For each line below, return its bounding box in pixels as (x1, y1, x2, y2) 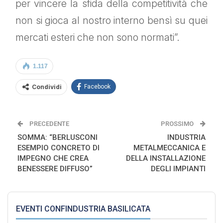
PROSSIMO (161, 120, 195, 128)
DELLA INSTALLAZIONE (126, 154, 206, 163)
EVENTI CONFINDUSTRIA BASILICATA (16, 204, 150, 214)
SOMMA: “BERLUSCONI (17, 133, 98, 142)
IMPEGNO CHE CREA (17, 154, 89, 163)
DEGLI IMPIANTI (151, 164, 206, 174)
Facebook (84, 83, 111, 91)
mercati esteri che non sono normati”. (15, 31, 180, 44)
